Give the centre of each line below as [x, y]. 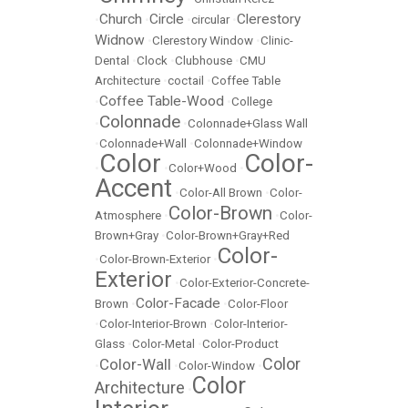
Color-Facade [178, 303]
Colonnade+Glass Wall [248, 123]
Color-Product [240, 344]
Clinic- [277, 41]
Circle [167, 19]
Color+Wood [203, 168]
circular [210, 20]
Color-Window [217, 366]
